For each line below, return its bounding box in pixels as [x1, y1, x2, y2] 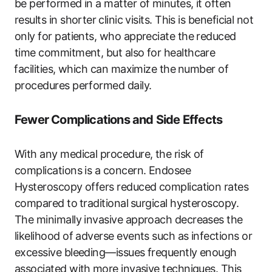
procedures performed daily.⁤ [15, 78, 151, 92]
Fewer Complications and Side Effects [15, 112, 223, 127]
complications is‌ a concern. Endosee [15, 163, 191, 177]
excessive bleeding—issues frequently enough [15, 245, 237, 259]
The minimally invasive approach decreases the [15, 212, 243, 226]
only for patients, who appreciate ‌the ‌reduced [15, 29, 236, 42]
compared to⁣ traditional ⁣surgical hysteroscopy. [15, 196, 239, 209]
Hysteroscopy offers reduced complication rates [15, 180, 249, 193]
